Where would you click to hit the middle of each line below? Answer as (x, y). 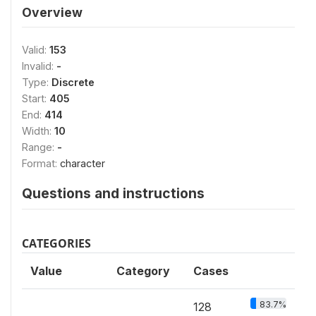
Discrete (73, 82)
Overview (52, 12)
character (83, 163)
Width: (38, 130)
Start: (36, 98)
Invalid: (39, 66)
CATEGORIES (56, 243)
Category (143, 271)
